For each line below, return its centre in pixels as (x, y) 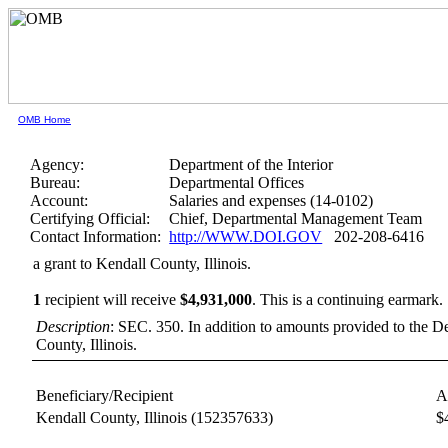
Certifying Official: (90, 218)
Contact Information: (96, 236)
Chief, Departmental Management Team (296, 218)
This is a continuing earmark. (352, 299)
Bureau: (55, 182)
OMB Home (44, 119)
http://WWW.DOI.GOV (246, 236)
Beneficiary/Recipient (105, 395)
